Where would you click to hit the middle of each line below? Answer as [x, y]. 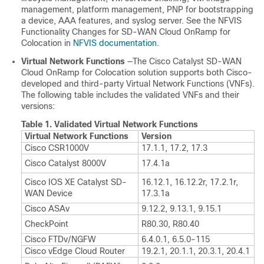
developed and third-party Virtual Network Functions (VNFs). [138, 83]
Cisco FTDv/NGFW [60, 239]
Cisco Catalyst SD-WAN [195, 61]
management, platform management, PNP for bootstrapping [137, 9]
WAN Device [49, 193]
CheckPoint [47, 224]
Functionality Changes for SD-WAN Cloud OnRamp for [126, 32]
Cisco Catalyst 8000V [65, 163]
